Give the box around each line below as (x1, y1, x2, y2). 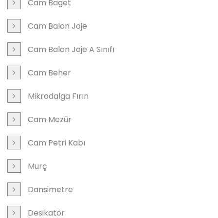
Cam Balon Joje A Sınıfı (28, 43, 114, 55)
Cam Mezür (28, 113, 72, 125)
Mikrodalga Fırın (28, 90, 89, 102)
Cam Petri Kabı (28, 137, 85, 148)
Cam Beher (28, 67, 71, 78)
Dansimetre (28, 183, 73, 195)
